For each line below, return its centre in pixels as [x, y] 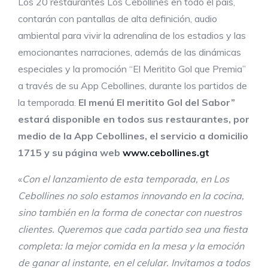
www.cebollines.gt [166, 153]
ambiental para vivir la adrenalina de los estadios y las [132, 36]
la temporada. [48, 103]
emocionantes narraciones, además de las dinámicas [130, 52]
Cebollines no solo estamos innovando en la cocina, [131, 196]
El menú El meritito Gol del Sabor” [157, 103]
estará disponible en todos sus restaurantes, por [134, 119]
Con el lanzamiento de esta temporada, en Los [126, 179]
